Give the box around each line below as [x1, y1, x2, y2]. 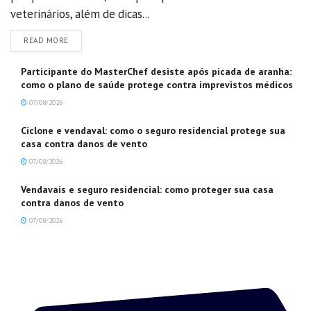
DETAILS [67, 34, 99, 44]
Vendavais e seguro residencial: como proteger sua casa [21, 183, 274, 196]
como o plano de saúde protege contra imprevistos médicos [21, 78, 293, 91]
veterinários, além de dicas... [10, 6, 150, 22]
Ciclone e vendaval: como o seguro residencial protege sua [21, 124, 285, 137]
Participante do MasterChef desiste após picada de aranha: [21, 65, 292, 78]
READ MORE [24, 35, 69, 45]
